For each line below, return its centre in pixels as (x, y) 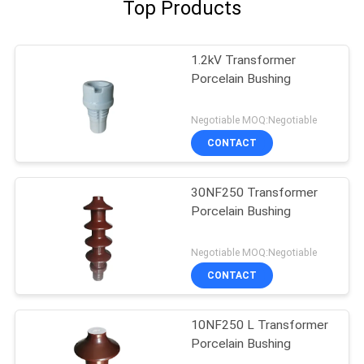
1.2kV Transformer (244, 61)
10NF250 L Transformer (260, 325)
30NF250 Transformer (255, 193)
